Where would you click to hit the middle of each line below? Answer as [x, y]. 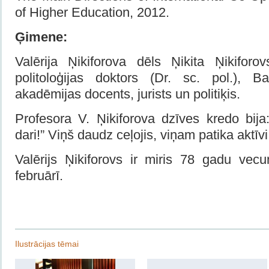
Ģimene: [41, 37]
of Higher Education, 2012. [92, 12]
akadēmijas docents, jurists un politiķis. [133, 94]
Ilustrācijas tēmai [47, 243]
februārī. [39, 175]
